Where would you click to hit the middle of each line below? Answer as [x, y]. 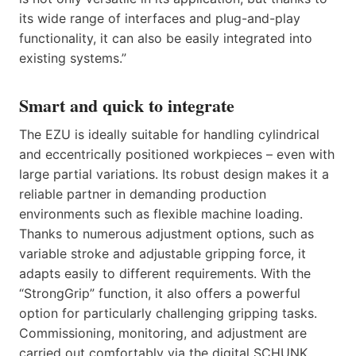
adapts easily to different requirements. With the [165, 273]
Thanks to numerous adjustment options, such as [166, 233]
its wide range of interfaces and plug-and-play [160, 18]
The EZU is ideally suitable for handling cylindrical [169, 134]
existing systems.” [73, 58]
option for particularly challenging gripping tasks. [168, 313]
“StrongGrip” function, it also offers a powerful [160, 293]
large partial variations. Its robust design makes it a [174, 174]
